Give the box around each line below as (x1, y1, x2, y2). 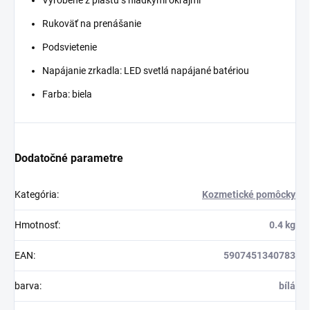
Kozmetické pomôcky (202, 189, 295, 201)
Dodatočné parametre (15, 152, 123, 165)
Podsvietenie (42, 42, 97, 53)
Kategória (15, 189, 57, 201)
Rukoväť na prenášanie (42, 18, 141, 30)
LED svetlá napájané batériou (122, 65, 249, 77)
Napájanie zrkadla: (42, 65, 122, 77)
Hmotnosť (15, 219, 58, 231)
